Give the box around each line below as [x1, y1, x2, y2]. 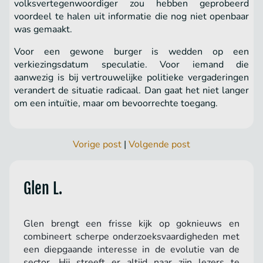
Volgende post [129, 138, 190, 151]
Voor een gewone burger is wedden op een [14, 45, 249, 59]
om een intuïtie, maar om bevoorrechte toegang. [14, 97, 218, 110]
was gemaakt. [14, 23, 75, 36]
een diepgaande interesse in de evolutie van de [23, 243, 240, 257]
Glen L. [23, 179, 62, 198]
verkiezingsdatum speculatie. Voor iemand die [14, 58, 249, 72]
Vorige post [73, 138, 122, 151]
